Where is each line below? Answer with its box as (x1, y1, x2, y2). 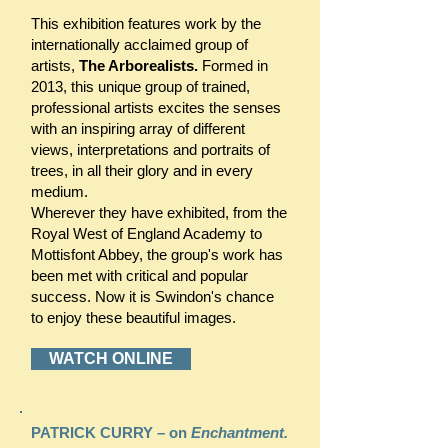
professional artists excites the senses (31, 99, 281, 116)
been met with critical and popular (31, 267, 248, 284)
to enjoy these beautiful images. (31, 309, 236, 326)
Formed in (198, 57, 268, 74)
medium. (31, 183, 88, 200)
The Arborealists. (79, 57, 198, 74)
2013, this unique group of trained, (31, 78, 250, 95)
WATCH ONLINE (49, 350, 173, 367)
